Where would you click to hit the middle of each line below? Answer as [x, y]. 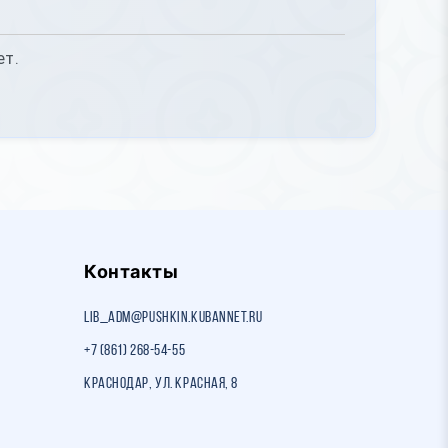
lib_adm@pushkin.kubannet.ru [173, 318]
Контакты [131, 271]
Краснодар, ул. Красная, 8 [161, 384]
